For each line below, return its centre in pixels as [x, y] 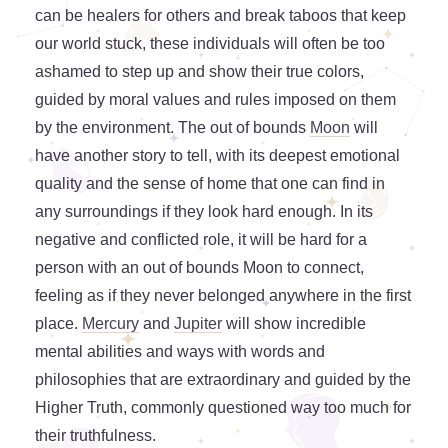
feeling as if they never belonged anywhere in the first [223, 296]
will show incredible [294, 324]
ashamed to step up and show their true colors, [199, 72]
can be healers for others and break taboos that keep [220, 16]
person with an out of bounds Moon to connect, [199, 268]
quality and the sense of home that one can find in [210, 184]
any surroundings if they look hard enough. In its [204, 212]
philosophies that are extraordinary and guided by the [223, 380]
